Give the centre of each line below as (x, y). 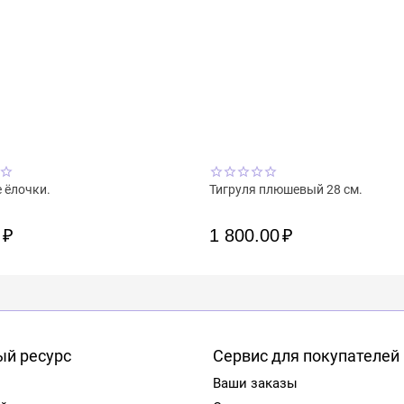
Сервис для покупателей (307, 356)
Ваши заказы (256, 383)
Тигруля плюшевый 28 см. (286, 189)
